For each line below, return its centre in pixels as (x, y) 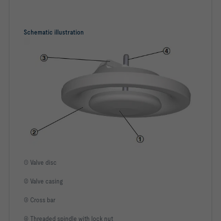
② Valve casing (43, 181)
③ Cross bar (39, 200)
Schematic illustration (54, 32)
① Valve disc (40, 163)
